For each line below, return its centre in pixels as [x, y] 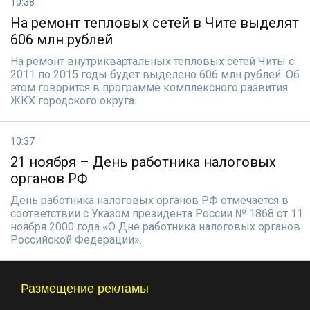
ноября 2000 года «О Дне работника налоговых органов [155, 227]
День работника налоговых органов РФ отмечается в [149, 200]
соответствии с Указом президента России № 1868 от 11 [157, 213]
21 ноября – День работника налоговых [143, 162]
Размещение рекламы [85, 289]
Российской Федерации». [76, 240]
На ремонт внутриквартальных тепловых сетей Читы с [152, 61]
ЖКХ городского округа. [73, 101]
